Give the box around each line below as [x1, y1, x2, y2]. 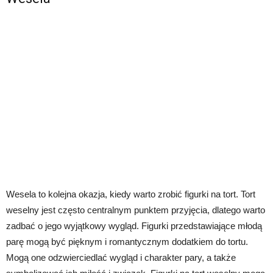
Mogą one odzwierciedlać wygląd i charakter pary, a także [6, 252, 236, 263]
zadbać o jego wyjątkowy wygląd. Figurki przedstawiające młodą [6, 221, 262, 232]
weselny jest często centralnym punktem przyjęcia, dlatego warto [6, 205, 265, 216]
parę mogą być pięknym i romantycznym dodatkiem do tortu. [6, 236, 248, 247]
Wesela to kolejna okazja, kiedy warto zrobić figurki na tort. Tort [6, 189, 255, 200]
